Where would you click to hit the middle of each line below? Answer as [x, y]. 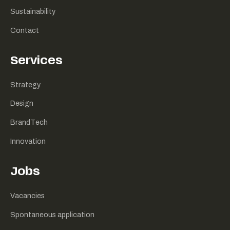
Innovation [28, 141]
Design [22, 104]
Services [36, 62]
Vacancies [27, 196]
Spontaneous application [52, 215]
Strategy [25, 85]
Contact [24, 30]
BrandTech [29, 123]
